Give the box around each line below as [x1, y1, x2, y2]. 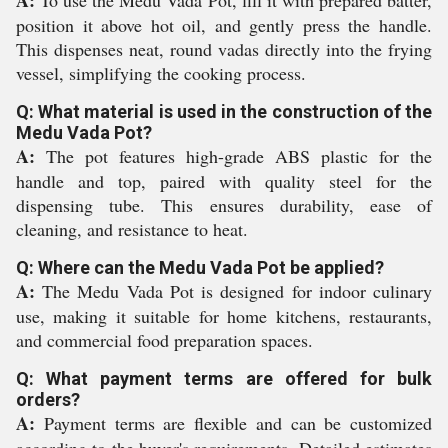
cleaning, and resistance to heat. [16, 217, 248, 241]
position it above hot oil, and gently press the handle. [16, 13, 432, 37]
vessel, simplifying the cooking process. [16, 61, 306, 85]
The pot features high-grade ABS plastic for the [35, 144, 432, 168]
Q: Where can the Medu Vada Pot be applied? [16, 257, 384, 278]
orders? [16, 389, 80, 410]
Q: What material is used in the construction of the [16, 101, 432, 122]
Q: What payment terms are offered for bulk [16, 368, 432, 389]
